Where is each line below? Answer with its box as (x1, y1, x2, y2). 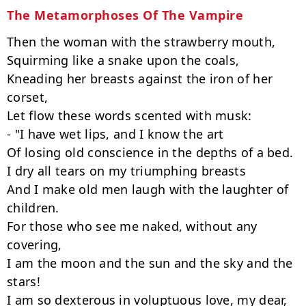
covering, (7, 236, 62, 253)
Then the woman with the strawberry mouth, (7, 33, 276, 50)
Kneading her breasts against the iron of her (7, 70, 273, 87)
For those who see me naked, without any (7, 218, 258, 234)
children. (7, 199, 59, 216)
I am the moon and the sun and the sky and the (7, 255, 293, 271)
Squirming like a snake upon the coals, (7, 52, 240, 68)
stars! (7, 273, 40, 290)
